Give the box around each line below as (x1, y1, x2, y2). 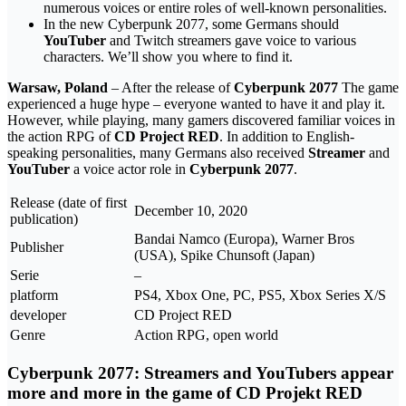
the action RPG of (7, 128, 114, 144)
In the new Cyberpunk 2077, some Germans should (43, 15, 339, 32)
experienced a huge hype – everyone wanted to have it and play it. (7, 95, 385, 111)
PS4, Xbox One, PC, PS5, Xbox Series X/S (134, 286, 386, 303)
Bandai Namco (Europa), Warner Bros (134, 230, 354, 246)
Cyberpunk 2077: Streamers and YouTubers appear (7, 362, 393, 382)
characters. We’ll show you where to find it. (43, 48, 293, 64)
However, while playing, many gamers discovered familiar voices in (7, 111, 395, 128)
